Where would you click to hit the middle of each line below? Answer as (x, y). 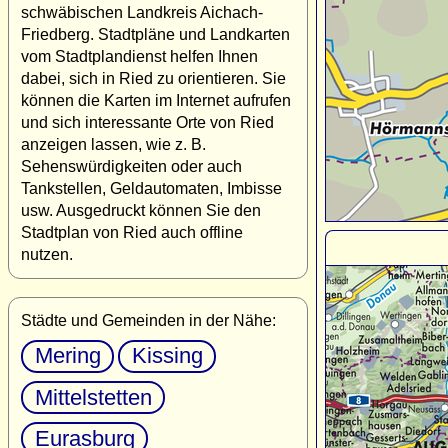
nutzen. (47, 254)
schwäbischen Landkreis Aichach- (142, 12)
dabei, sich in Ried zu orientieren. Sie (153, 78)
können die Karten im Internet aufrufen (156, 100)
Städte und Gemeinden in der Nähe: (148, 320)
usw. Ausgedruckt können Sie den (141, 210)
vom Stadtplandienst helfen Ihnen (139, 56)
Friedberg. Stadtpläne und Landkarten (155, 34)
